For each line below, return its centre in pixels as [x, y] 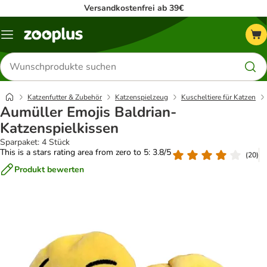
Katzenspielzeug [142, 97]
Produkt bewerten [49, 169]
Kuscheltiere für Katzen [218, 97]
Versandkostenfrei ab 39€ [133, 8]
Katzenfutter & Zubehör [65, 97]
